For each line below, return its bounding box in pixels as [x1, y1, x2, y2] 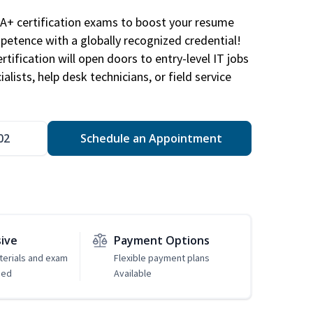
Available [113, 267, 152, 280]
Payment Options [113, 233, 210, 249]
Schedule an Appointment [77, 131, 222, 147]
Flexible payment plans [113, 252, 210, 265]
